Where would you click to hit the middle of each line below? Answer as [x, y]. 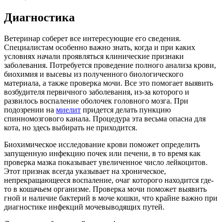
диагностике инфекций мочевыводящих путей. [84, 207]
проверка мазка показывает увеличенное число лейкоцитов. [106, 162]
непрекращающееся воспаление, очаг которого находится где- [109, 180]
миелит [68, 110]
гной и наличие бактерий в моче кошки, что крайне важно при [111, 198]
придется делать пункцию [126, 110]
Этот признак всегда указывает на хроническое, [85, 171]
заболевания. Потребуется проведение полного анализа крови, [110, 65]
